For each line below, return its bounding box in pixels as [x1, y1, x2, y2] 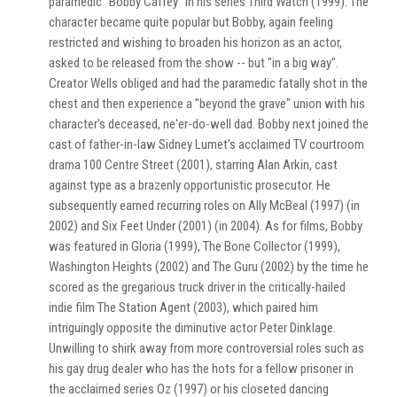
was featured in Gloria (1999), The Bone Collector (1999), [49, 238, 340, 254]
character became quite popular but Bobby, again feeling [49, 14, 333, 30]
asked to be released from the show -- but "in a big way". [49, 55, 339, 71]
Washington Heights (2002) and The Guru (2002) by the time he [49, 259, 369, 275]
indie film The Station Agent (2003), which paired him [49, 300, 318, 315]
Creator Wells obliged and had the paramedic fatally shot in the [49, 75, 368, 91]
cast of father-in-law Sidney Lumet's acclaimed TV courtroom [49, 136, 364, 152]
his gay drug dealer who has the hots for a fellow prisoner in [49, 361, 354, 377]
